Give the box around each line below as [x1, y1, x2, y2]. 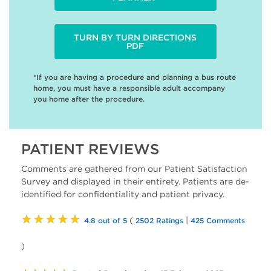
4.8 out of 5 [84, 216, 127, 225]
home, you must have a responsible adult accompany [33, 83, 225, 93]
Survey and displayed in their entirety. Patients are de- [21, 176, 249, 187]
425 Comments [191, 216, 245, 225]
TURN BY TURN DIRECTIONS [74, 32, 197, 43]
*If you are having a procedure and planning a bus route [33, 73, 236, 82]
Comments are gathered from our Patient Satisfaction [21, 163, 247, 174]
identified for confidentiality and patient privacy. [21, 189, 224, 200]
